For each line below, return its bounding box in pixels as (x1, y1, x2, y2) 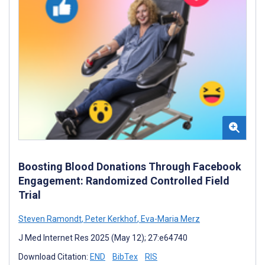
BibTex (112, 252, 138, 262)
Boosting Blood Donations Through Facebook (18, 160, 241, 173)
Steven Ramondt (18, 214, 82, 224)
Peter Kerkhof (83, 214, 137, 224)
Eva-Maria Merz (139, 214, 200, 224)
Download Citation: (18, 252, 90, 262)
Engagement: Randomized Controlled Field (18, 174, 230, 188)
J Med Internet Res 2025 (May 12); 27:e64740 (18, 233, 188, 243)
